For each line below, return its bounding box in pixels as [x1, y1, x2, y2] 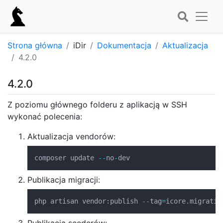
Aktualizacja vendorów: [27, 131, 115, 141]
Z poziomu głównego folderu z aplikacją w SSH [7, 100, 187, 110]
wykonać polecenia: [7, 111, 82, 121]
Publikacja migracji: [27, 175, 100, 185]
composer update [34, 154, 98, 162]
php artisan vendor [34, 197, 106, 205]
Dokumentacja [97, 40, 151, 50]
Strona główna [7, 40, 62, 50]
